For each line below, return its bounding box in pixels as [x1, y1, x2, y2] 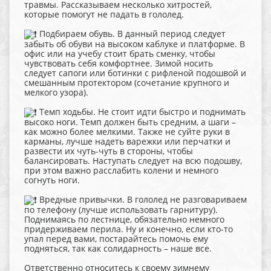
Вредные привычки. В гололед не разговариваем [37, 194, 247, 206]
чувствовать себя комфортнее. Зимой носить [24, 57, 213, 69]
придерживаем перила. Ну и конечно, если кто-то [24, 223, 233, 235]
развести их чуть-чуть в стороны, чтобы [24, 145, 193, 157]
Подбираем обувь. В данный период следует [37, 27, 226, 39]
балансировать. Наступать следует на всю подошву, [24, 155, 242, 167]
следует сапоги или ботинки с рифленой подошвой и [24, 67, 246, 79]
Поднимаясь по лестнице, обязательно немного [24, 214, 224, 226]
